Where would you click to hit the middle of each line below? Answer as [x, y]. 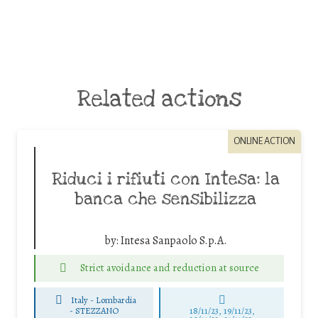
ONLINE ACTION [264, 141]
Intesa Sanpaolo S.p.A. [174, 240]
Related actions [159, 99]
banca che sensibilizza [165, 199]
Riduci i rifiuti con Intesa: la [165, 179]
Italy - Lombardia [104, 300]
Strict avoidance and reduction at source [169, 268]
